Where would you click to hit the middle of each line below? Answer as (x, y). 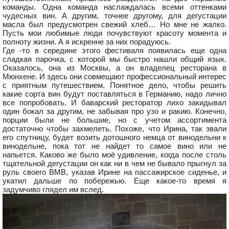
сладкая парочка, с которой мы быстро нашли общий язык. (114, 59)
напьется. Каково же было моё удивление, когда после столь (114, 155)
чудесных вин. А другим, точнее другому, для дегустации (114, 16)
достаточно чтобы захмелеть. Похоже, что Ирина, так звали (114, 129)
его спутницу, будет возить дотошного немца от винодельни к (114, 138)
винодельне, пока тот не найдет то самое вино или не (114, 146)
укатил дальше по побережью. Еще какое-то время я (114, 181)
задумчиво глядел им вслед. (53, 190)
